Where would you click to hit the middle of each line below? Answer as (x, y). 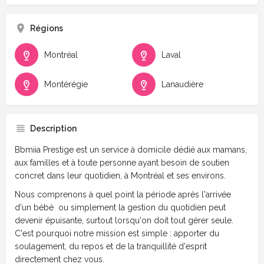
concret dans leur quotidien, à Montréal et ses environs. (120, 175)
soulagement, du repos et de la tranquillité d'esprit (111, 246)
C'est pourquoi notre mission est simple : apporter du (117, 233)
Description (53, 128)
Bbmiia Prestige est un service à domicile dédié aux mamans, (131, 149)
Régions (47, 28)
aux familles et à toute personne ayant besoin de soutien (122, 162)
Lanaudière (182, 84)
